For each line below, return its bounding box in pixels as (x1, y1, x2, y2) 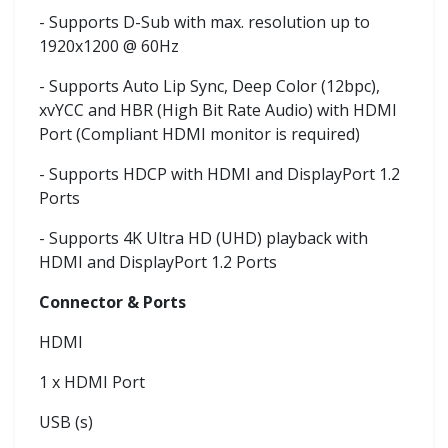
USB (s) (39, 410, 93, 433)
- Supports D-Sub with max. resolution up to (39, 10, 370, 33)
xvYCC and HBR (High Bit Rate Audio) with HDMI (39, 98, 397, 121)
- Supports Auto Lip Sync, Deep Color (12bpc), (39, 74, 380, 97)
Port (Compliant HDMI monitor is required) (39, 122, 360, 145)
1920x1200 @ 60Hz (39, 34, 179, 57)
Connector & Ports (39, 290, 186, 313)
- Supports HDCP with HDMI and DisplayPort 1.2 (39, 162, 400, 185)
